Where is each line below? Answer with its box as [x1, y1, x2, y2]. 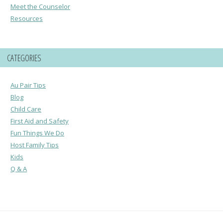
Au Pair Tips [10, 80, 46, 90]
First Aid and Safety [10, 116, 69, 125]
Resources [10, 13, 43, 23]
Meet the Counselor [10, 1, 70, 11]
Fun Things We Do [10, 128, 64, 137]
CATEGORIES [7, 51, 41, 64]
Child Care [10, 104, 41, 113]
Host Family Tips [10, 140, 59, 149]
